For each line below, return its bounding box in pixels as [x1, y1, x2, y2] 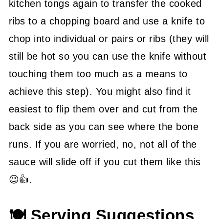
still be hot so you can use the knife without [8, 50, 207, 62]
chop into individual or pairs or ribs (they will [8, 33, 209, 44]
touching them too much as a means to [8, 68, 188, 79]
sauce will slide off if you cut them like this [8, 156, 201, 167]
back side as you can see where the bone [8, 121, 199, 132]
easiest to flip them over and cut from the [8, 103, 198, 114]
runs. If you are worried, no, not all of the [8, 138, 197, 150]
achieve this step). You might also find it [8, 86, 191, 97]
